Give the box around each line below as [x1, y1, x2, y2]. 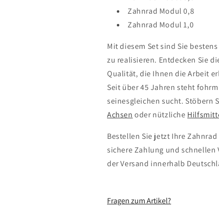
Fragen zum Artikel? [107, 196, 171, 206]
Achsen [107, 109, 133, 120]
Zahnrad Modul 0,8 [128, 5, 195, 16]
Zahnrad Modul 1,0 [128, 19, 194, 30]
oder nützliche [132, 109, 188, 120]
